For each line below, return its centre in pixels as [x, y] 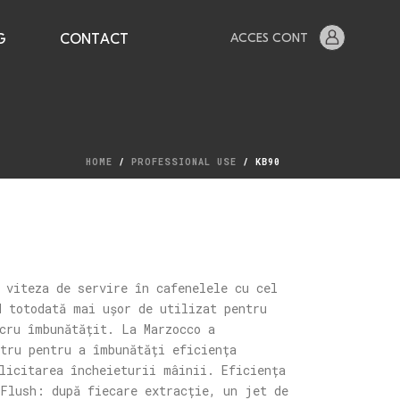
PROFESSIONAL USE [184, 162]
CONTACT [95, 40]
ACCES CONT [269, 38]
